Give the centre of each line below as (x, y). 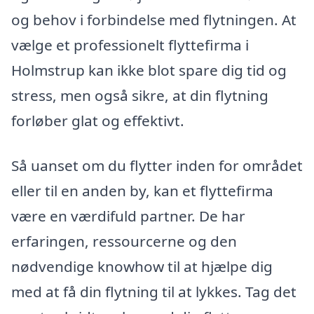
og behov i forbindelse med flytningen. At (154, 19)
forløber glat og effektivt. (98, 120)
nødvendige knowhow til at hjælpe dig (142, 266)
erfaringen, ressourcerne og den (124, 241)
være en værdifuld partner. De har (128, 216)
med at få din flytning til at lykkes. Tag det (154, 291)
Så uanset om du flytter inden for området (157, 165)
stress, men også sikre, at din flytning (140, 95)
